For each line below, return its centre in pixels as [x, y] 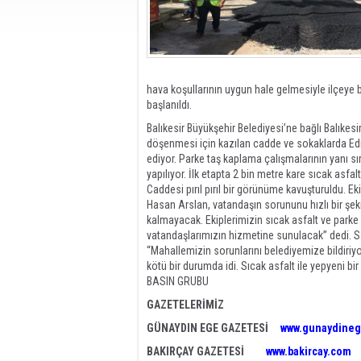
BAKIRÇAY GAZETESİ [206, 351]
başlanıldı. [169, 105]
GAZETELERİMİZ [185, 305]
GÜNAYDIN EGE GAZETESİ [212, 328]
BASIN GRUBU [178, 281]
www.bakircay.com [309, 351]
